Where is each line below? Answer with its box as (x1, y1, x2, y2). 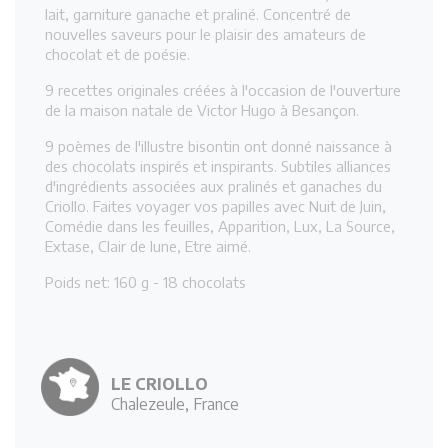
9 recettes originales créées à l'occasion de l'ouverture (45, 81, 401, 100)
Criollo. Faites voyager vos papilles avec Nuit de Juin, (45, 197, 386, 216)
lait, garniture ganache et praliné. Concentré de (45, 5, 351, 24)
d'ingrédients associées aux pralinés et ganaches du (45, 177, 382, 196)
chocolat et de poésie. (45, 45, 190, 64)
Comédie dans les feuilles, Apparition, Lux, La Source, (45, 217, 395, 236)
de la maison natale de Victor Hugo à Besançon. (45, 101, 359, 120)
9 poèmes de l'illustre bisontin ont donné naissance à (45, 137, 392, 156)
